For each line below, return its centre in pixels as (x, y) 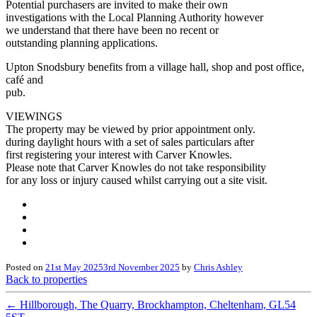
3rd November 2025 (142, 267)
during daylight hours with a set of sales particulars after (130, 142)
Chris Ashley (218, 267)
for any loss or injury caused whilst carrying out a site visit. (137, 180)
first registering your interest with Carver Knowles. (119, 154)
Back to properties (46, 279)
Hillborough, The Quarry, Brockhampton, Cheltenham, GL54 (156, 304)
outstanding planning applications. (82, 42)
